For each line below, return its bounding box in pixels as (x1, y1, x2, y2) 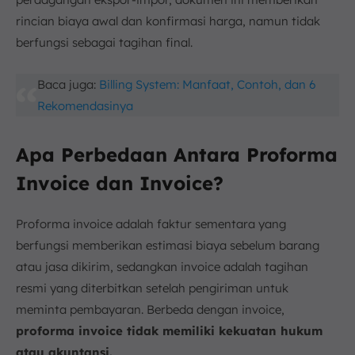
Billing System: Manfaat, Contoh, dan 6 (99, 77, 317, 92)
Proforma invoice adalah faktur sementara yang (16, 216, 286, 231)
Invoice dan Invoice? (16, 171, 223, 195)
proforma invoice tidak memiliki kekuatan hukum (16, 323, 323, 338)
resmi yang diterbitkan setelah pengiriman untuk (16, 281, 288, 296)
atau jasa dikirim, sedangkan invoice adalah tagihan (16, 259, 308, 274)
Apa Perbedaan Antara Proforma (16, 143, 338, 166)
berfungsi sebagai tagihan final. (16, 35, 193, 50)
